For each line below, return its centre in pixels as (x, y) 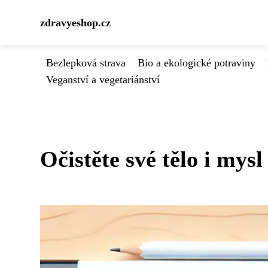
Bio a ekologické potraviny (197, 63)
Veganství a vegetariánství (103, 80)
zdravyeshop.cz (75, 23)
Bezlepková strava (86, 63)
